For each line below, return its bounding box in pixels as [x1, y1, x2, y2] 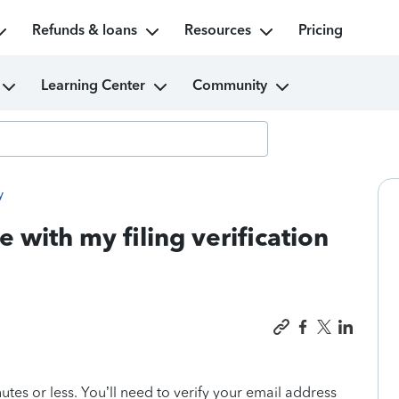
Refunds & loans [31, 21, 137, 38]
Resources [183, 21, 251, 38]
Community [191, 77, 267, 94]
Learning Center [40, 77, 145, 94]
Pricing [297, 21, 343, 38]
